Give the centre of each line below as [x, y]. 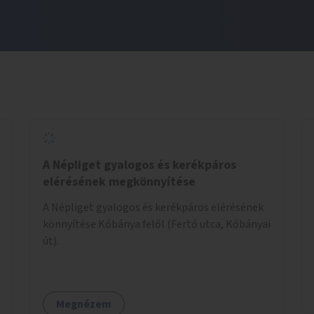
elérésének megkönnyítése [119, 182]
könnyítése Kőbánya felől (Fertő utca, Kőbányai [157, 224]
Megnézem [84, 304]
